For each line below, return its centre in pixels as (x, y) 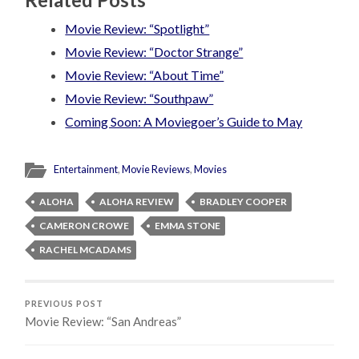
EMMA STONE (188, 225)
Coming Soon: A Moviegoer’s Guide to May (184, 121)
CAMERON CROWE (85, 225)
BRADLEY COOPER (244, 201)
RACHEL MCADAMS (86, 249)
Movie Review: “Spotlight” (137, 28)
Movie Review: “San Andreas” (103, 321)
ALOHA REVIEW (137, 201)
